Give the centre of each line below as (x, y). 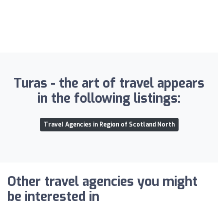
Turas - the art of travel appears (109, 83)
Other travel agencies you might (102, 182)
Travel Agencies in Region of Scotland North (109, 124)
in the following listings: (109, 98)
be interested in (53, 197)
